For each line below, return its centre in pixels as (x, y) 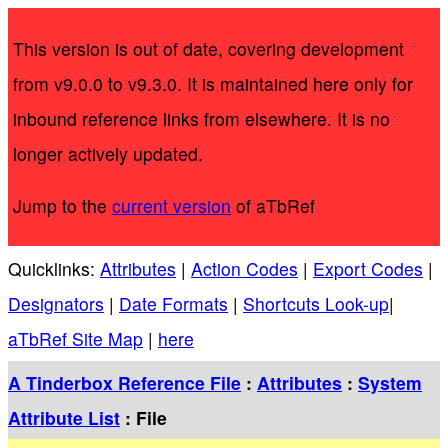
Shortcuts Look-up (316, 303)
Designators (56, 303)
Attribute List (64, 417)
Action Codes (244, 268)
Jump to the (62, 206)
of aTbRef (273, 206)
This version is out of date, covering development (208, 48)
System (390, 382)
